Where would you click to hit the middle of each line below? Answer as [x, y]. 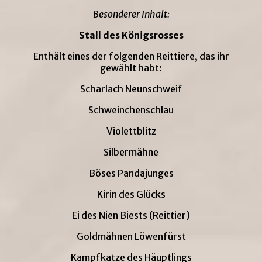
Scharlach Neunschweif [131, 89]
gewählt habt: [131, 68]
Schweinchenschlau [131, 110]
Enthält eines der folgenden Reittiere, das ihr [131, 56]
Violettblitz [131, 131]
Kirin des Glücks [131, 194]
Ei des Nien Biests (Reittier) [131, 216]
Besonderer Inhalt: [131, 14]
